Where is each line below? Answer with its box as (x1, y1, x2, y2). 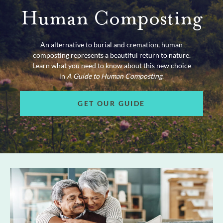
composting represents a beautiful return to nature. (32, 51, 191, 60)
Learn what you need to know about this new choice (32, 61, 191, 70)
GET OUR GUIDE (78, 99, 145, 108)
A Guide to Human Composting (67, 72, 162, 81)
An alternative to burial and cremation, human (40, 40, 183, 49)
